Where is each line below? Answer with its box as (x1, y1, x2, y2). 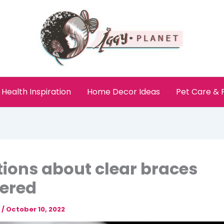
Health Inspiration (1, 86, 71, 97)
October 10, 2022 (6, 204, 65, 214)
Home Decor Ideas (87, 86, 160, 97)
